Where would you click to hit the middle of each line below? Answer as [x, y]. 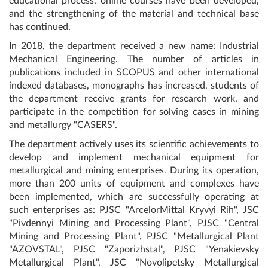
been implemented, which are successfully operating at [134, 197]
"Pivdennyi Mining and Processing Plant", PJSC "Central [134, 223]
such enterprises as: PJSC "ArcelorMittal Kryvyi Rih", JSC [134, 210]
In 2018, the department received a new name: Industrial [134, 46]
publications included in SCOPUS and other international [134, 72]
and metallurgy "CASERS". [63, 125]
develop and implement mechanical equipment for [134, 157]
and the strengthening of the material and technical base [134, 13]
